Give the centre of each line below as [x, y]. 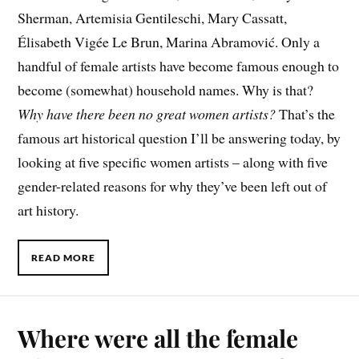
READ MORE [64, 258]
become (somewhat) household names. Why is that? [166, 90]
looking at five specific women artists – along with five [173, 162]
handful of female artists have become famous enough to [179, 66]
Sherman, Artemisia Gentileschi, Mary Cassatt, [153, 18]
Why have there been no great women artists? [147, 114]
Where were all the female [158, 338]
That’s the [306, 114]
